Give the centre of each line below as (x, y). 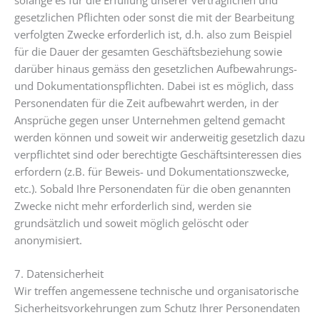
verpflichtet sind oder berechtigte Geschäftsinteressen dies (158, 154)
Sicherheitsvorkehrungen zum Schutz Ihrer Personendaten (157, 308)
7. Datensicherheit (59, 274)
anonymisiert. (48, 240)
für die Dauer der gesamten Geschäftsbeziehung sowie (148, 51)
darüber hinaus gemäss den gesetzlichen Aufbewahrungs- (156, 68)
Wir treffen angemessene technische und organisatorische (156, 291)
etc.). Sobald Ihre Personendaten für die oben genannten (152, 188)
